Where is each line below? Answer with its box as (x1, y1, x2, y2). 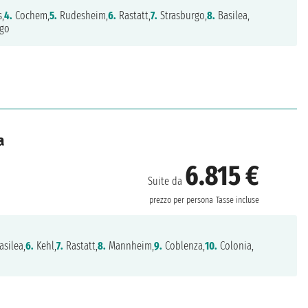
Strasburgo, (157, 9, 208, 23)
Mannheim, (106, 239, 155, 253)
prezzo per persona (149, 195, 214, 206)
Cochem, (12, 9, 50, 23)
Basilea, (215, 9, 250, 23)
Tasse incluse (216, 195, 260, 206)
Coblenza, (162, 239, 206, 253)
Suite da (148, 175, 186, 188)
